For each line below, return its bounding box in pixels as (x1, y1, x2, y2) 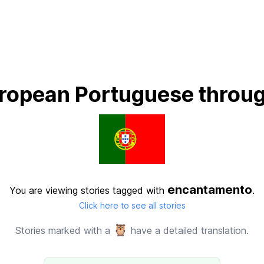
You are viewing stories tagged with (9, 184, 167, 196)
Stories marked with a (15, 225, 113, 236)
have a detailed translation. (128, 225, 249, 236)
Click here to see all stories (78, 200, 186, 210)
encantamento (167, 183, 252, 197)
